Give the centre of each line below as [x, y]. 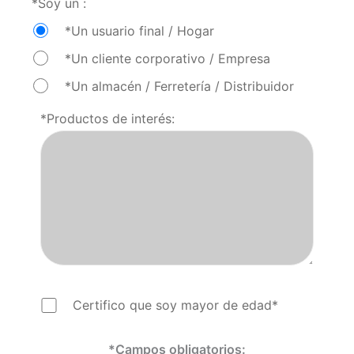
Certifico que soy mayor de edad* [176, 305]
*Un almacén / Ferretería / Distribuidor [179, 86]
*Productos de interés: [107, 119]
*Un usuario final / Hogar [139, 30]
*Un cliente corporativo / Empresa [167, 58]
